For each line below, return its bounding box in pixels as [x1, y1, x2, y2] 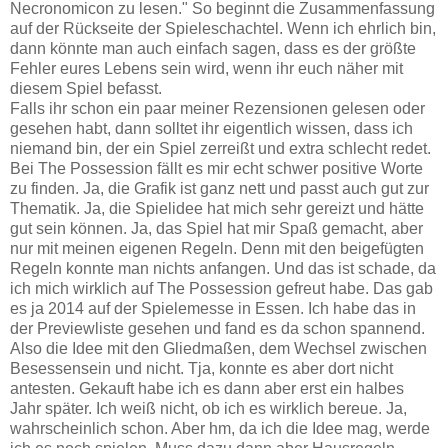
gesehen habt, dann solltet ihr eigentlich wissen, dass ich [10, 119, 413, 137]
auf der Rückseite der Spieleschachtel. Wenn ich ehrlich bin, [10, 19, 436, 37]
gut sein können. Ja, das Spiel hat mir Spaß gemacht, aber [10, 219, 423, 237]
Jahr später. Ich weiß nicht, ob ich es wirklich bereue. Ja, [10, 399, 407, 417]
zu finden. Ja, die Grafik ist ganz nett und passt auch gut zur [10, 179, 429, 197]
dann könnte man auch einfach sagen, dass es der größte [10, 39, 416, 57]
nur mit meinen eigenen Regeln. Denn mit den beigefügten [10, 239, 424, 257]
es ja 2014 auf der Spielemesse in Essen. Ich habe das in [10, 299, 416, 317]
